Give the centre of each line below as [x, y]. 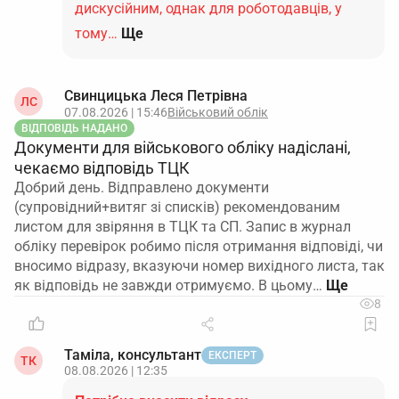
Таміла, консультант [133, 355]
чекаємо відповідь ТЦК [102, 168]
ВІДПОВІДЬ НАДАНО [74, 128]
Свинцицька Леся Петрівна [156, 96]
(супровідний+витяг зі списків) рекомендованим [177, 207]
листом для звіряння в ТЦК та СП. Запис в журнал [183, 227]
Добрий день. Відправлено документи [142, 187]
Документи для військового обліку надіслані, [183, 147]
